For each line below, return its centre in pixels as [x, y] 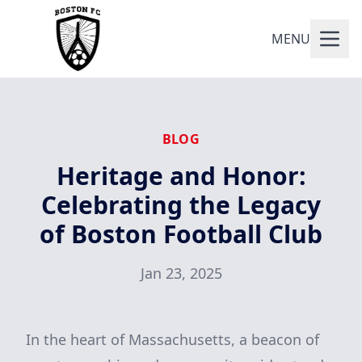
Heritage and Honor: [181, 176]
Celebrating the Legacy [181, 205]
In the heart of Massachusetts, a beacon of [173, 339]
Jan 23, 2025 [181, 273]
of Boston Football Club [181, 234]
